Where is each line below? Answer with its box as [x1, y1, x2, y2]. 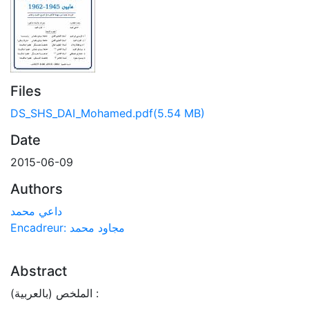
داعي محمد [10, 204, 62, 218]
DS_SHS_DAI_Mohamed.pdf [10, 106, 153, 120]
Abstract [10, 263, 67, 279]
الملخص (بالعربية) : [10, 286, 92, 300]
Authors [10, 181, 63, 197]
